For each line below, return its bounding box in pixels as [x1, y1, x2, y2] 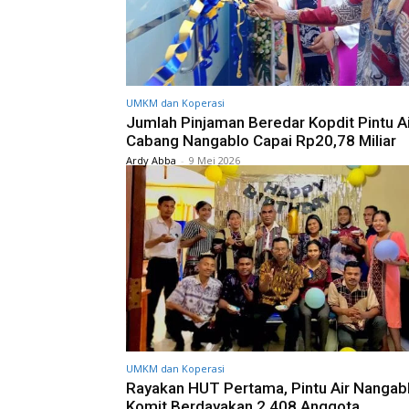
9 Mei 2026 [189, 152, 240, 167]
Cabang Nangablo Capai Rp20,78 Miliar [126, 131, 396, 150]
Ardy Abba [126, 152, 176, 167]
